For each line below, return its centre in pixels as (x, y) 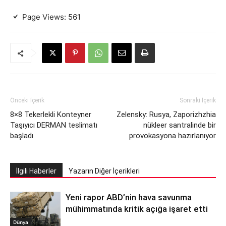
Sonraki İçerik (198, 101)
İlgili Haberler (36, 171)
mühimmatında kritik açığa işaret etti (137, 209)
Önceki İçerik (27, 101)
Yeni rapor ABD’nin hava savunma (129, 197)
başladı (23, 136)
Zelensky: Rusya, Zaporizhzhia (166, 115)
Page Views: (44, 17)
